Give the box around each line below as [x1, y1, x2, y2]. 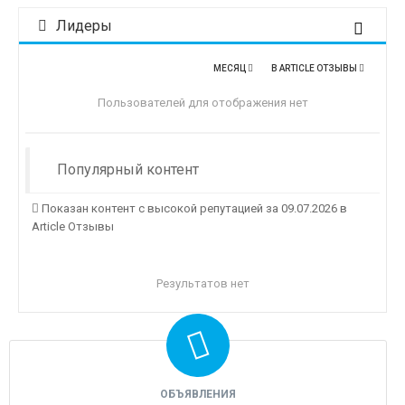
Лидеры [52, 17, 112, 35]
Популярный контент [57, 161, 199, 179]
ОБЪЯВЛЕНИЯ [160, 388, 236, 401]
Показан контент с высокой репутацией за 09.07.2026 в [39, 202, 347, 216]
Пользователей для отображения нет [97, 96, 308, 110]
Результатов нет [155, 277, 250, 291]
